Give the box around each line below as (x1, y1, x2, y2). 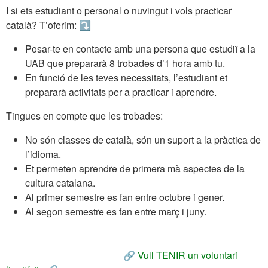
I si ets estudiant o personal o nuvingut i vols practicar (6, 3, 232, 17)
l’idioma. (25, 147, 66, 161)
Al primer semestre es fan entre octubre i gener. (25, 190, 224, 204)
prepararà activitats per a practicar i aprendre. (25, 84, 219, 99)
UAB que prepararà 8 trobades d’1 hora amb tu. (25, 56, 230, 70)
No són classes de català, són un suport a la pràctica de (25, 132, 261, 147)
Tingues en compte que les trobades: (6, 108, 163, 123)
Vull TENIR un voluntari (138, 248, 237, 262)
